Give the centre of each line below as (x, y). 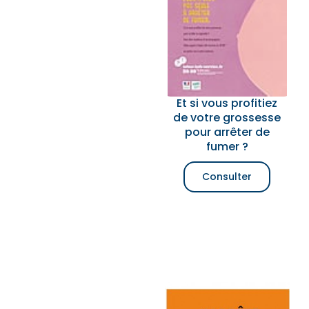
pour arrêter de (227, 132)
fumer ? (227, 147)
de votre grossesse (227, 118)
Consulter (227, 177)
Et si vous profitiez (227, 103)
